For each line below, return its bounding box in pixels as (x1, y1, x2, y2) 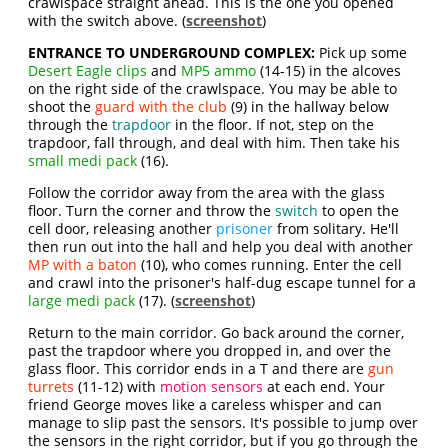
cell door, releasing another (28, 219, 217, 239)
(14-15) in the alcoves (256, 61, 402, 81)
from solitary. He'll (273, 219, 400, 239)
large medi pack (28, 291, 136, 311)
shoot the (28, 97, 96, 117)
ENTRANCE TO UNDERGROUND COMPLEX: (28, 43, 316, 63)
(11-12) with (74, 377, 161, 397)
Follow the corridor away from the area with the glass (28, 183, 386, 203)
